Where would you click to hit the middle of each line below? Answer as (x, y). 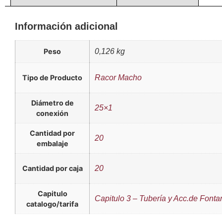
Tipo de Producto (52, 78)
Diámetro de (52, 103)
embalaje (52, 144)
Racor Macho (118, 78)
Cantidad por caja (52, 168)
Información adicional (66, 27)
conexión (52, 113)
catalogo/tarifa (52, 204)
